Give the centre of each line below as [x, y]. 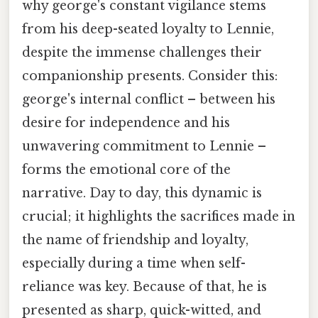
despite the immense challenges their [142, 52]
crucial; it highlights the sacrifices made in [159, 216]
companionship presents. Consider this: [150, 76]
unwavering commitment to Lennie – [144, 146]
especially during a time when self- [134, 263]
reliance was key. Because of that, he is [144, 286]
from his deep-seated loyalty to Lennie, [148, 29]
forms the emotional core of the [126, 169]
